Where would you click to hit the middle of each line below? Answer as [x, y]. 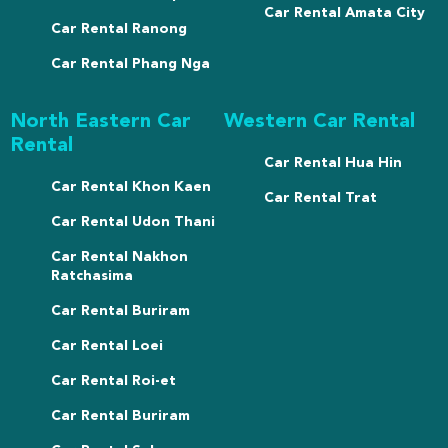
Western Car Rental [319, 122]
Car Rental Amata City [344, 13]
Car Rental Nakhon [120, 257]
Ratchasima [92, 276]
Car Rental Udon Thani [133, 222]
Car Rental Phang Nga [131, 64]
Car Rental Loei [107, 346]
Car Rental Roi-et [114, 381]
